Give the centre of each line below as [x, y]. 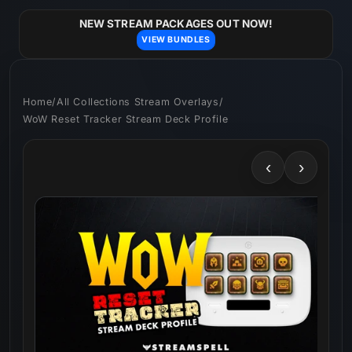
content [47, 24]
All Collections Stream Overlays [138, 101]
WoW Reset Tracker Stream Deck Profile [126, 119]
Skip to [45, 10]
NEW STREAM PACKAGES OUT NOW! [176, 24]
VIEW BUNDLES [176, 40]
